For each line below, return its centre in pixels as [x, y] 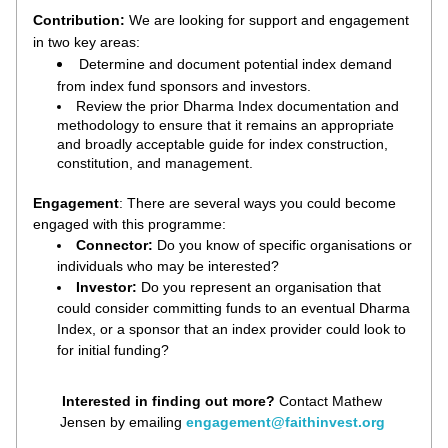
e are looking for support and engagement [275, 20]
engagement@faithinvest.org [287, 422]
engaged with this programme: [129, 224]
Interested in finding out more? [170, 401]
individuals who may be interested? [168, 266]
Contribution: [81, 20]
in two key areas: [86, 42]
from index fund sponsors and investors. [186, 86]
